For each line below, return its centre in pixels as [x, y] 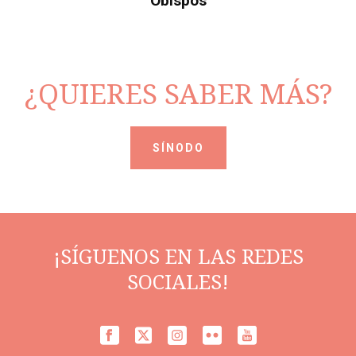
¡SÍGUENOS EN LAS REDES [178, 257]
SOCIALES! [178, 282]
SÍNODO [178, 147]
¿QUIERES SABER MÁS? [178, 94]
